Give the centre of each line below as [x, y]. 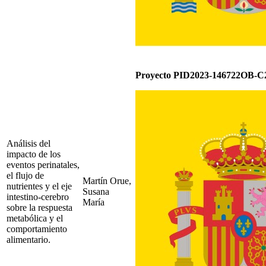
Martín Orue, [107, 180]
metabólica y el [35, 218]
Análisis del [28, 143]
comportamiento [37, 229]
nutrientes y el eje [39, 186]
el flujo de [25, 175]
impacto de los [34, 154]
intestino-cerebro [38, 197]
